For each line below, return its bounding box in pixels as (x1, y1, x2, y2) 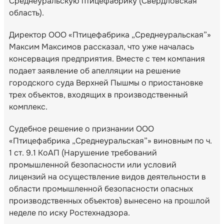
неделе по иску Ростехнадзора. (9, 207, 130, 218)
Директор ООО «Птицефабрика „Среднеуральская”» (9, 29, 211, 40)
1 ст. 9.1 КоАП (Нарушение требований (9, 147, 157, 158)
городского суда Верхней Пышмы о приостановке (9, 77, 203, 88)
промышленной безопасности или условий (9, 159, 176, 170)
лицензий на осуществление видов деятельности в (9, 171, 206, 182)
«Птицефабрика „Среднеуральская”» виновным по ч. (9, 135, 212, 146)
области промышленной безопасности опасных (9, 183, 193, 194)
